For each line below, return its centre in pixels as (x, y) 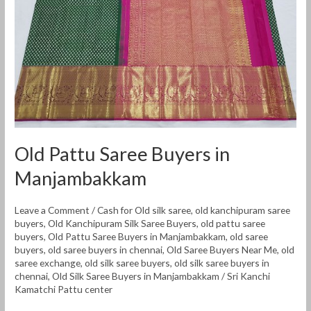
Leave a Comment (52, 210)
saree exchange (48, 263)
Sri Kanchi (249, 276)
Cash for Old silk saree (144, 210)
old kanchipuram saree (243, 210)
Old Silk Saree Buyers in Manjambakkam (136, 276)
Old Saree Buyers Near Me (222, 250)
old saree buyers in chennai (106, 250)
